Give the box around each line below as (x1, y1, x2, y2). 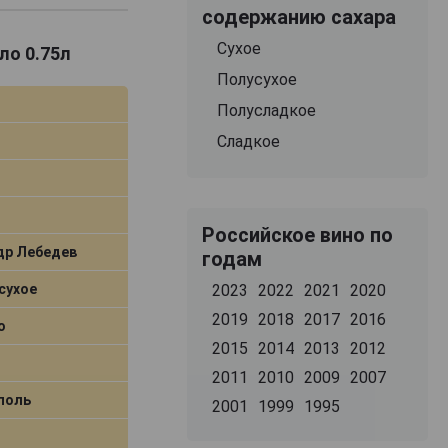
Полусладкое (216, 100, 316, 120)
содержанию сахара (201, 4, 396, 29)
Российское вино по (201, 222, 393, 247)
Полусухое (216, 69, 297, 89)
